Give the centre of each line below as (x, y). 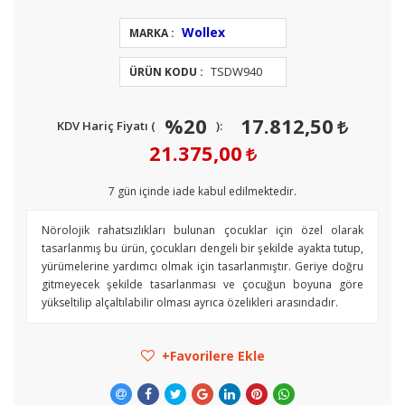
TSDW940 (236, 71)
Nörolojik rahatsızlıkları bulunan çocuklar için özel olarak (202, 230)
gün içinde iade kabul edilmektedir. (206, 191)
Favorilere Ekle (217, 356)
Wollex (203, 32)
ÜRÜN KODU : (166, 72)
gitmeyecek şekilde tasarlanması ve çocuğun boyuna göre (202, 284)
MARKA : (151, 33)
